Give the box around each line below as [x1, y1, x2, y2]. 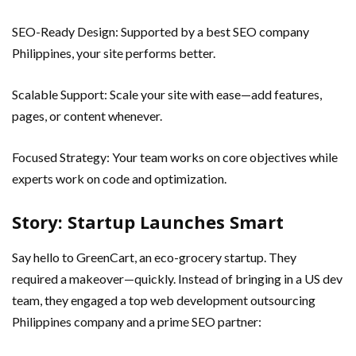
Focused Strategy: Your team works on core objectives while [12, 149, 338, 164]
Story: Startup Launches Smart [12, 209, 284, 234]
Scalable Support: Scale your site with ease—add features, [12, 86, 322, 102]
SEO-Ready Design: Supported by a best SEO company [12, 23, 309, 39]
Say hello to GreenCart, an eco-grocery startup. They [12, 249, 296, 265]
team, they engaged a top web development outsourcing [12, 292, 315, 308]
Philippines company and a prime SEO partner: [12, 313, 261, 329]
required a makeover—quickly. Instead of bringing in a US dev [12, 270, 342, 286]
